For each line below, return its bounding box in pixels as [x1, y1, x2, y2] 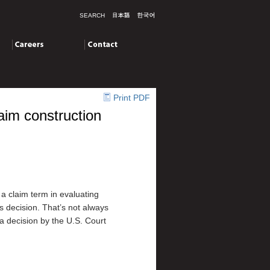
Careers [11, 39, 43, 49]
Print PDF [113, 93, 150, 102]
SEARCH [79, 12, 105, 19]
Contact [84, 39, 114, 49]
